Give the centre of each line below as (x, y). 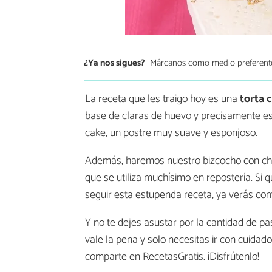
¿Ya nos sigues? (114, 63)
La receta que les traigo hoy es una (162, 99)
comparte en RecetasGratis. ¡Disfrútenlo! (172, 257)
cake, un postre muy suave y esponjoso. (171, 133)
